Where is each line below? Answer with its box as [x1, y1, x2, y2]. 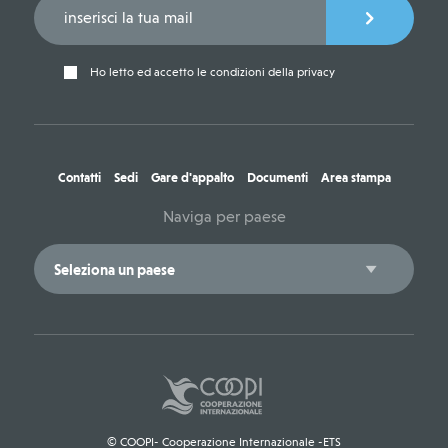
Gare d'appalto [150, 170, 234, 186]
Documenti [246, 170, 308, 186]
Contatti [57, 170, 101, 186]
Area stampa [320, 170, 391, 186]
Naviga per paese [162, 207, 286, 227]
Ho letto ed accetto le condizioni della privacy [86, 65, 335, 80]
